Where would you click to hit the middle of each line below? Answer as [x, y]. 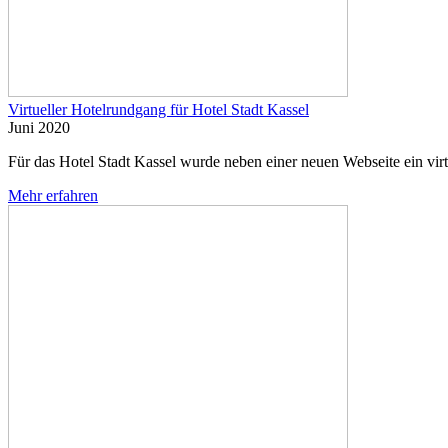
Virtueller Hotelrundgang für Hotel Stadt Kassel [158, 109]
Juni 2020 [39, 127]
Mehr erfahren [53, 195]
